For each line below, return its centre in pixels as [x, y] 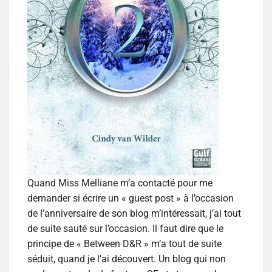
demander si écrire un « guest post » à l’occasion [131, 199]
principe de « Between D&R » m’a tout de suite [124, 244]
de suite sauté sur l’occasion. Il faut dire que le [125, 229]
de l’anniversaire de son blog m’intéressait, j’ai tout [134, 214]
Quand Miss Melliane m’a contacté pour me [120, 183]
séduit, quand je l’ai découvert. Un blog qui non [127, 259]
